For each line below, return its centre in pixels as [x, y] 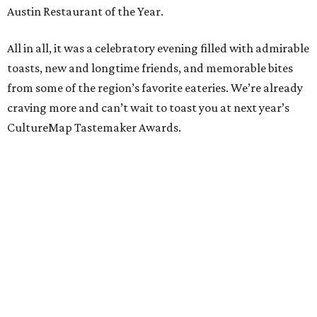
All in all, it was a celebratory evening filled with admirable [158, 48]
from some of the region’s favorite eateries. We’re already [155, 88]
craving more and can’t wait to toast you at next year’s [148, 108]
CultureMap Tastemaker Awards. [94, 128]
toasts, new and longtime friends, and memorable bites [150, 68]
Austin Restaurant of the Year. [85, 12]
